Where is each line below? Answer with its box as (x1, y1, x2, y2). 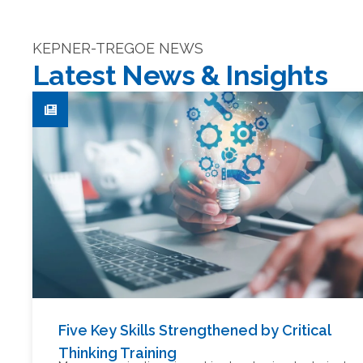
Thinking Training (58, 344, 177, 361)
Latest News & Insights (32, 59, 328, 92)
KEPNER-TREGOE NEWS (32, 40, 203, 57)
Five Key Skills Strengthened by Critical (58, 322, 331, 339)
